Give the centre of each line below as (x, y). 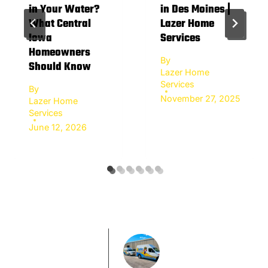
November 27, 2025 (200, 98)
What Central (60, 24)
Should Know (60, 67)
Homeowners (60, 53)
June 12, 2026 (58, 127)
